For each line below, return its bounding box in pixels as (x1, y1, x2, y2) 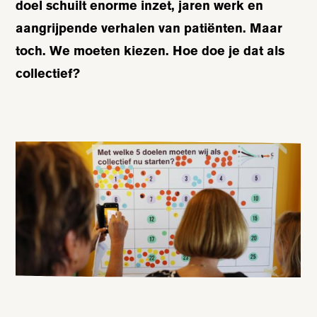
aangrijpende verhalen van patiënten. (16, 21, 247, 36)
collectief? (16, 66, 81, 81)
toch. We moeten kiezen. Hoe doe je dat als (16, 43, 285, 59)
